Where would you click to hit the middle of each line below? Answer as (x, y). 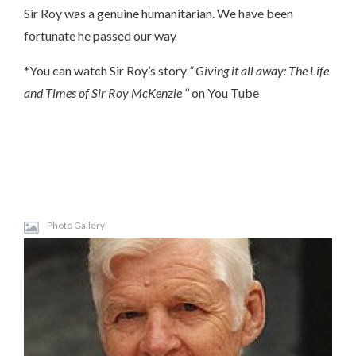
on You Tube (225, 93)
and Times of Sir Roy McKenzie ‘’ (108, 93)
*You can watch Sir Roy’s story (106, 70)
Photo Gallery (76, 225)
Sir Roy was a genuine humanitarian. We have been (159, 13)
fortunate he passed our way (100, 35)
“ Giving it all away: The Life (259, 70)
